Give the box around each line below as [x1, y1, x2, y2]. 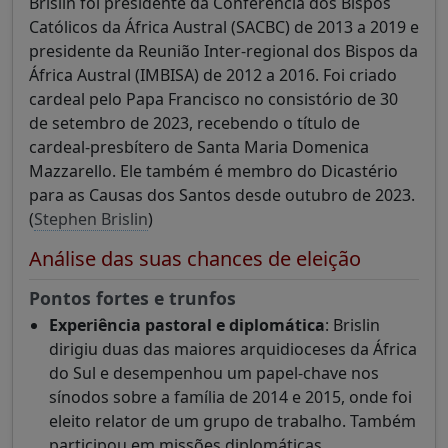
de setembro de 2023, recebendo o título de [29, 112, 360, 135]
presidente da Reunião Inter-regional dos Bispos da [29, 40, 418, 63]
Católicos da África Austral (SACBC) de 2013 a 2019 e [29, 16, 419, 39]
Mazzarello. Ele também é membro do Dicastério [29, 160, 398, 183]
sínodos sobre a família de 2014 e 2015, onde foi [49, 386, 412, 409]
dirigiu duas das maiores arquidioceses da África [49, 338, 417, 361]
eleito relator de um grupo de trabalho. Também [49, 410, 416, 433]
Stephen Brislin [34, 208, 148, 231]
